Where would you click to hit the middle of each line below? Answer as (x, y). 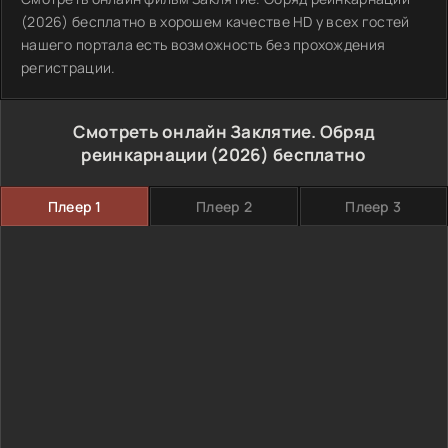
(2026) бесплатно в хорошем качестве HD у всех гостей (215, 21)
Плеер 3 (373, 206)
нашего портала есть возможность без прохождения (203, 44)
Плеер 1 (74, 206)
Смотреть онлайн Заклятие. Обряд (224, 131)
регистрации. (68, 67)
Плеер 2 (224, 206)
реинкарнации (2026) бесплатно (224, 154)
